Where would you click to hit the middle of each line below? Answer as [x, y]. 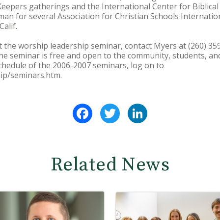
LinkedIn [163, 108]
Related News [110, 165]
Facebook [110, 108]
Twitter [135, 108]
